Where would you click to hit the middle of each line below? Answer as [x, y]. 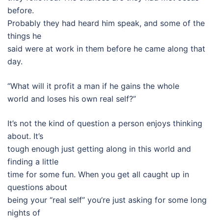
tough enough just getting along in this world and [99, 149]
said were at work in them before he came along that [106, 49]
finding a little [33, 162]
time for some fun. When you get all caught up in [98, 174]
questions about [37, 187]
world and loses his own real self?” [72, 99]
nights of [24, 213]
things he [24, 36]
